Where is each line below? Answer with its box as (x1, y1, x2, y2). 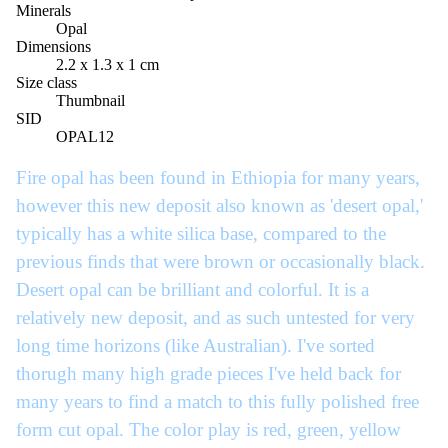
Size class (16, 73, 77, 91)
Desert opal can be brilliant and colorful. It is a (16, 279, 369, 301)
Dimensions (16, 37, 91, 55)
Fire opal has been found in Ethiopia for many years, (16, 167, 420, 189)
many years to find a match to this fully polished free (16, 391, 419, 413)
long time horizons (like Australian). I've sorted (16, 335, 375, 357)
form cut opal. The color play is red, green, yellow (16, 419, 401, 441)
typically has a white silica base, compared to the (16, 223, 386, 245)
